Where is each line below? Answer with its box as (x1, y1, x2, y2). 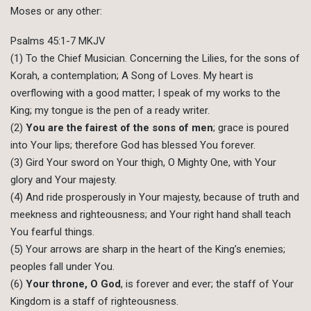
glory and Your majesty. (10, 174, 117, 187)
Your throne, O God (26, 278, 121, 291)
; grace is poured (213, 121, 289, 135)
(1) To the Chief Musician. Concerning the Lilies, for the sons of (10, 52, 300, 65)
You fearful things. (10, 226, 94, 239)
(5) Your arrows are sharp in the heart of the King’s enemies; (10, 243, 285, 256)
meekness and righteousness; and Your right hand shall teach (10, 208, 291, 221)
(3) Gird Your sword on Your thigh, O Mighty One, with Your (10, 156, 276, 169)
